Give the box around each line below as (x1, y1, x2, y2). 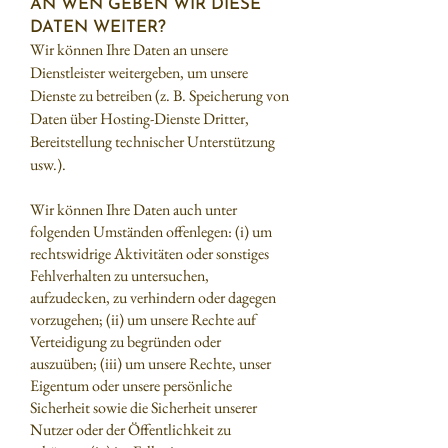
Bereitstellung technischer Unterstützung (30, 131, 275, 152)
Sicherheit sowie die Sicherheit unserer (30, 397, 257, 418)
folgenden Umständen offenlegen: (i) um (30, 221, 272, 242)
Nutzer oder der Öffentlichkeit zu (30, 419, 231, 440)
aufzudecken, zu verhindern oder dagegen (30, 287, 276, 308)
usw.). (30, 154, 66, 175)
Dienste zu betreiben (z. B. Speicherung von (30, 85, 289, 106)
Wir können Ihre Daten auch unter (30, 199, 237, 220)
